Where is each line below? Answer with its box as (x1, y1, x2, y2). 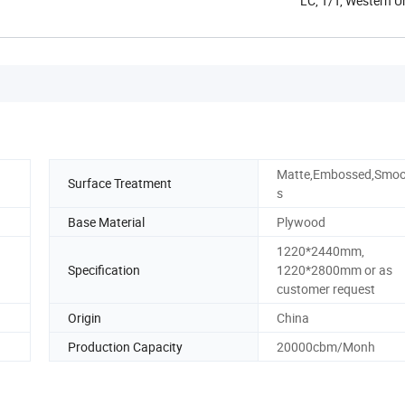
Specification (68, 260, 140, 278)
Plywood (277, 212, 325, 231)
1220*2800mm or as (277, 260, 392, 278)
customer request (277, 279, 375, 297)
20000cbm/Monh (277, 337, 375, 355)
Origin (68, 308, 101, 326)
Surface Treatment (68, 174, 172, 193)
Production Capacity (68, 337, 183, 355)
